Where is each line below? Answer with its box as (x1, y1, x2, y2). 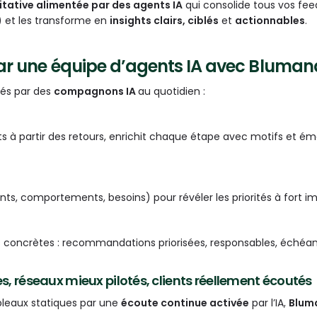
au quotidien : (138, 84, 205, 99)
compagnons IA (54, 84, 138, 99)
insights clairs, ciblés (110, 13, 219, 28)
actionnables (235, 13, 305, 28)
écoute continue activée (121, 296, 249, 311)
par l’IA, (249, 296, 289, 311)
